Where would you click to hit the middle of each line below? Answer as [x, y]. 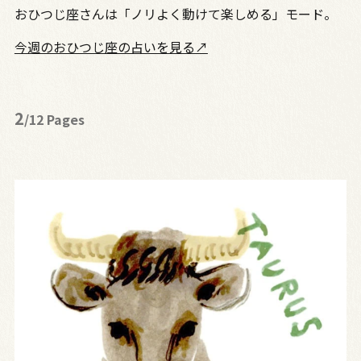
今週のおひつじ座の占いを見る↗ [111, 47]
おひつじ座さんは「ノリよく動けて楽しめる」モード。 [175, 14]
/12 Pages [54, 120]
